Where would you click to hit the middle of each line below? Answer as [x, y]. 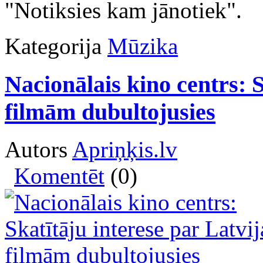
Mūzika [143, 46]
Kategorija [53, 46]
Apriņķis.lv [125, 150]
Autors [38, 150]
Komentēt [59, 176]
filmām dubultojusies [110, 112]
